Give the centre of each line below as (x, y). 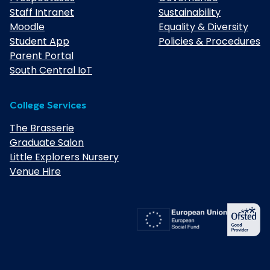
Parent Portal (42, 56)
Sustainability (190, 13)
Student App (39, 42)
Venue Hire (35, 171)
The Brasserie (42, 128)
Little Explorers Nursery (64, 157)
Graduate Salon (47, 142)
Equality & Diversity (203, 27)
